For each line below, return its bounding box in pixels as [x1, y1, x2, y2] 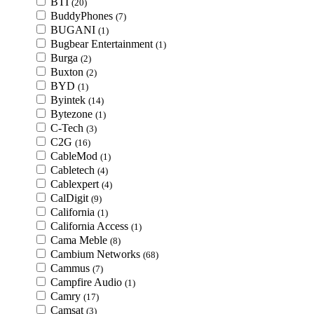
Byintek [50, 94, 88, 106]
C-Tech [50, 122, 86, 134]
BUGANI [50, 24, 98, 36]
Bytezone [50, 108, 95, 120]
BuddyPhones [50, 10, 116, 22]
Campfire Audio [50, 276, 125, 288]
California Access [50, 220, 131, 232]
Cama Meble [50, 234, 110, 246]
